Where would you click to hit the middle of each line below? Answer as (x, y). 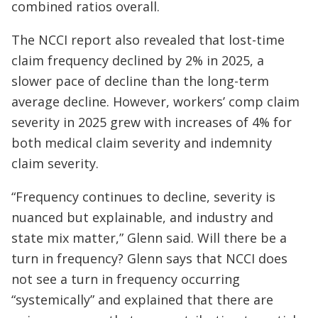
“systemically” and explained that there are (142, 300)
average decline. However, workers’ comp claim (155, 102)
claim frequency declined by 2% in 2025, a (138, 60)
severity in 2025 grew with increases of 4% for (152, 122)
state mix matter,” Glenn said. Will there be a (149, 238)
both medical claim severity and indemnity (142, 143)
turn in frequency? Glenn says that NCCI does (149, 258)
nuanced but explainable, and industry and (142, 217)
